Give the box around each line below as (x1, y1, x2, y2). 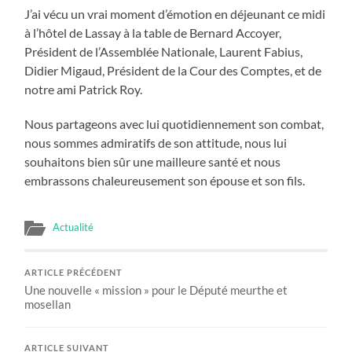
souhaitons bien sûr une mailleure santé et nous (24, 154, 281, 170)
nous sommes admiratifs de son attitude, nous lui (24, 135, 288, 151)
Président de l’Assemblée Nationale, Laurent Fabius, (24, 44, 303, 60)
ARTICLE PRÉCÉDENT (24, 268, 123, 278)
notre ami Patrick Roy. (24, 82, 143, 97)
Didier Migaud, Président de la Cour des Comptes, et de (24, 63, 322, 79)
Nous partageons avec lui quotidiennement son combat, (24, 116, 324, 132)
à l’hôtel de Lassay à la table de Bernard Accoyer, (24, 25, 282, 41)
